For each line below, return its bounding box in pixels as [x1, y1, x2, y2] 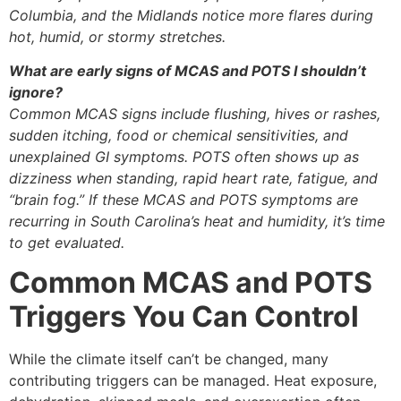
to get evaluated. [9, 233, 124, 252]
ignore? [9, 82, 63, 101]
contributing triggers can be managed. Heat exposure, [9, 371, 377, 390]
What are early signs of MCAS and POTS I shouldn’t [9, 61, 366, 80]
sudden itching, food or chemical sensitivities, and [9, 125, 348, 144]
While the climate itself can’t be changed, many [9, 350, 328, 369]
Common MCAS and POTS [9, 265, 372, 301]
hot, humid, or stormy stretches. [9, 27, 226, 46]
